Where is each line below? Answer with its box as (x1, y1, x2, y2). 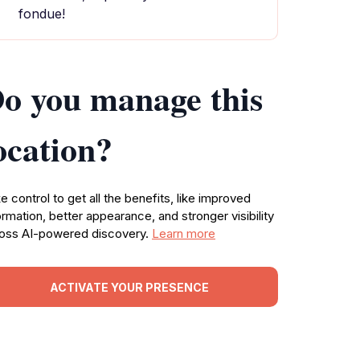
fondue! (18, 6, 65, 22)
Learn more (152, 226, 215, 241)
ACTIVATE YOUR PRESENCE (50, 280, 209, 294)
